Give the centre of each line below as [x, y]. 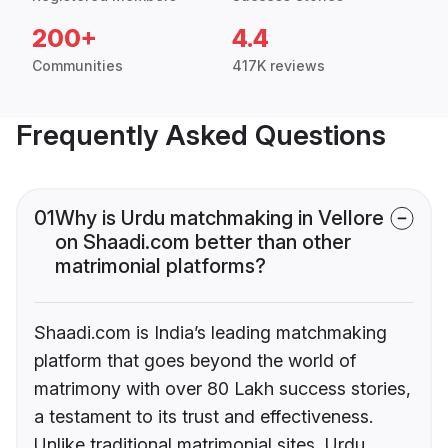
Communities [77, 66]
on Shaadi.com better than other [203, 242]
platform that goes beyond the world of [195, 361]
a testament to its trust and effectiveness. [203, 417]
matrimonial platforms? [160, 266]
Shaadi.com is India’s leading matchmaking [210, 333]
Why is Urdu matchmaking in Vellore [219, 218]
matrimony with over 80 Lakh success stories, [222, 389]
